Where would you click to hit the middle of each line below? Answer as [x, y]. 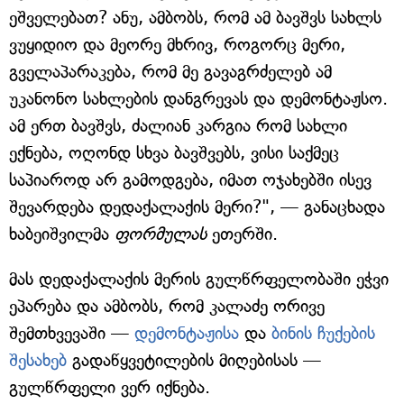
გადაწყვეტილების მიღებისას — [194, 361]
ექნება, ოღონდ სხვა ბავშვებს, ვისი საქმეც [174, 153]
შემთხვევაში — [72, 334]
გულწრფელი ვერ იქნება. [110, 388]
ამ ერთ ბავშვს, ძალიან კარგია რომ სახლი [178, 126]
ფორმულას [161, 234]
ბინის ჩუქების [323, 334]
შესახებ [38, 361]
